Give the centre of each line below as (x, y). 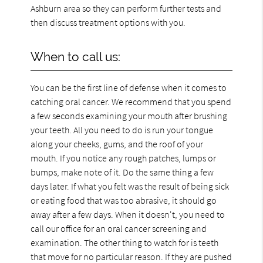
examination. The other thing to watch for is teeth (125, 242)
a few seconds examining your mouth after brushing (129, 115)
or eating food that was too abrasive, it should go (124, 200)
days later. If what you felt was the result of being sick (130, 186)
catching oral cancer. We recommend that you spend (131, 101)
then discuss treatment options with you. (108, 22)
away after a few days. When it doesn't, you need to (128, 214)
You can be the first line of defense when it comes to (129, 87)
